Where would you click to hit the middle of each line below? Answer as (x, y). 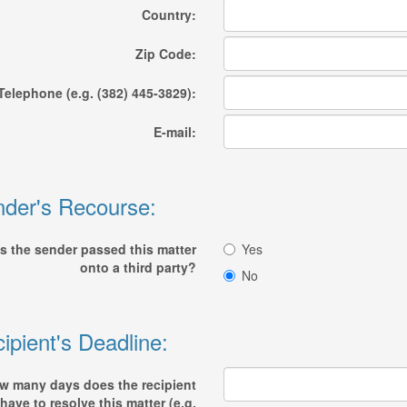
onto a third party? (138, 267)
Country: (169, 15)
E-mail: (174, 132)
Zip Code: (165, 54)
